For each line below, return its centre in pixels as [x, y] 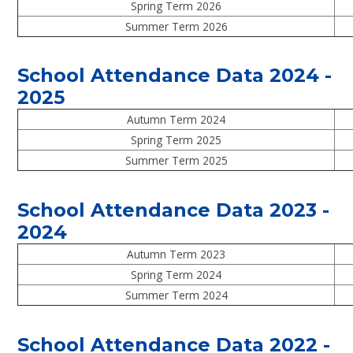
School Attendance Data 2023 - [174, 210]
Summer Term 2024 [176, 295]
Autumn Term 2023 [176, 255]
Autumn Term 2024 [176, 120]
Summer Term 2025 [176, 161]
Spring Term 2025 [176, 140]
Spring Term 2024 [176, 275]
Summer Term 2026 [176, 26]
